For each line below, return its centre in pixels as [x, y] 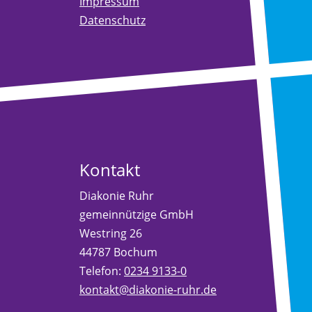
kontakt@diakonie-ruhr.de [148, 289]
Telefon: [102, 271]
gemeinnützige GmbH [136, 214]
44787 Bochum [118, 252]
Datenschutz [112, 20]
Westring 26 [111, 233]
